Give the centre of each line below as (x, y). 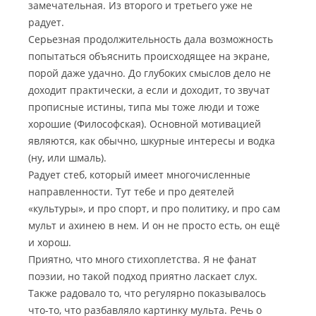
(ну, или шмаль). (67, 158)
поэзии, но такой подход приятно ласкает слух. (143, 276)
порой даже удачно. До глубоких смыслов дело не (150, 73)
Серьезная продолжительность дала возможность (151, 39)
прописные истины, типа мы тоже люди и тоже (144, 107)
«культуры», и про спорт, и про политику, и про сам (154, 208)
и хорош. (50, 242)
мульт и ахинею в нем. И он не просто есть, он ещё (154, 225)
